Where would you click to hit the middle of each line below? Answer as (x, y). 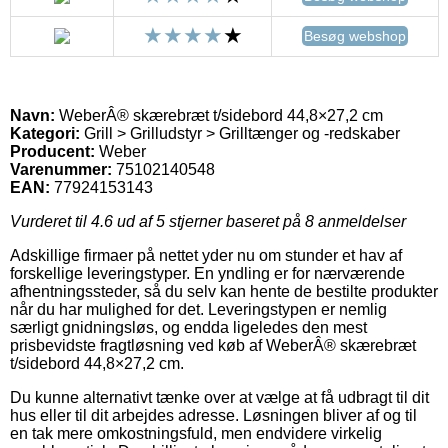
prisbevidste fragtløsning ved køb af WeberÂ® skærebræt (213, 345)
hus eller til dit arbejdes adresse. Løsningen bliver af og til (213, 415)
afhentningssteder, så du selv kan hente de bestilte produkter (224, 291)
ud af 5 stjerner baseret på (209, 221)
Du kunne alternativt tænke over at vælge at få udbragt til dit (219, 397)
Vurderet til (50, 221)
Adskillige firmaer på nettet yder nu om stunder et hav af (206, 255)
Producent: (52, 151)
